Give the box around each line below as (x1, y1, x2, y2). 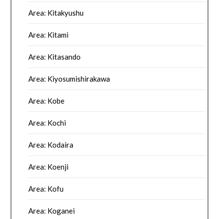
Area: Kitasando (28, 52, 81, 62)
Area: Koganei (28, 206, 75, 216)
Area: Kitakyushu (28, 8, 84, 18)
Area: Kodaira (28, 140, 74, 150)
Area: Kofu (28, 184, 64, 194)
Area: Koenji (28, 162, 69, 172)
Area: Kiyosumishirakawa (28, 74, 110, 84)
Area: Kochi (28, 118, 66, 128)
